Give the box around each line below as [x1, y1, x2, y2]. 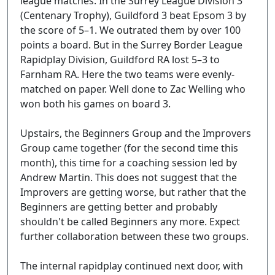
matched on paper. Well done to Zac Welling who [20, 82, 246, 96]
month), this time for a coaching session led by [20, 156, 237, 169]
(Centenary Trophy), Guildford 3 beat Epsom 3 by [20, 9, 246, 22]
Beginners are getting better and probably [20, 200, 217, 214]
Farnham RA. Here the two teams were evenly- [20, 68, 234, 81]
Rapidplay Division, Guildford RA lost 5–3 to [20, 53, 220, 66]
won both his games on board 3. [20, 97, 171, 110]
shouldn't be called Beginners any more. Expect [20, 215, 240, 228]
